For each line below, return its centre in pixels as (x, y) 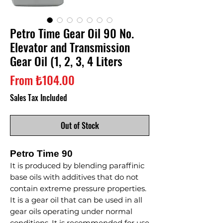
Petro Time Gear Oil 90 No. (72, 33)
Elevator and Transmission (70, 47)
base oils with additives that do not (74, 177)
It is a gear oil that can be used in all (76, 200)
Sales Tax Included (39, 98)
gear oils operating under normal (71, 211)
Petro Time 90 (41, 154)
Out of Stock (80, 125)
